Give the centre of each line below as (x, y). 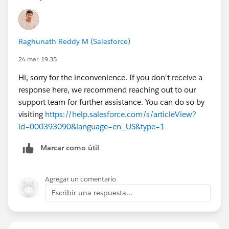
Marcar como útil (70, 148)
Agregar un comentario (81, 179)
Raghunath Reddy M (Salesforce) (74, 42)
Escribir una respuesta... (92, 193)
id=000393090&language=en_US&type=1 (91, 127)
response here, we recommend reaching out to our (107, 90)
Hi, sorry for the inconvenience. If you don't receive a (110, 78)
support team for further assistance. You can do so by (111, 102)
